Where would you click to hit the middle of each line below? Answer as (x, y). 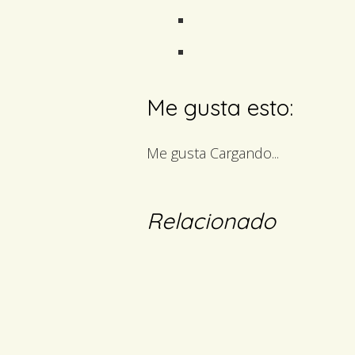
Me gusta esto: (220, 107)
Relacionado (211, 220)
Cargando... (244, 153)
